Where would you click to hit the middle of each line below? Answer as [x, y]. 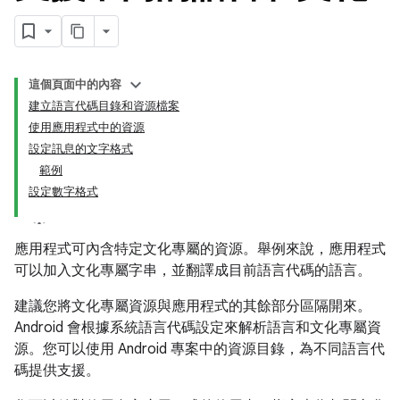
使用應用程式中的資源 [87, 127]
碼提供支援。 [57, 371]
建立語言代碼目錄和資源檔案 [104, 106]
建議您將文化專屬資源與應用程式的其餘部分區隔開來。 [193, 306]
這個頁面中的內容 [75, 84]
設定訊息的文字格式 [81, 149]
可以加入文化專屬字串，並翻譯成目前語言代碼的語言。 [193, 271]
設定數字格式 [63, 192]
